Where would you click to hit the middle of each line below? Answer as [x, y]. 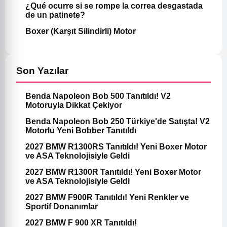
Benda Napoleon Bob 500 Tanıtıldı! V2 [98, 96]
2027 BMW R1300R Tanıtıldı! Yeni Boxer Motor [113, 172]
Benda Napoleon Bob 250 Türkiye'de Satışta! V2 [118, 122]
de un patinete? [55, 15]
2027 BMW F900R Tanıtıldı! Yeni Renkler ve [107, 198]
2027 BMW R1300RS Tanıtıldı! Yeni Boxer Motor [116, 147]
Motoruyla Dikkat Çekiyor [74, 105]
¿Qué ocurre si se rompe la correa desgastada [114, 6]
